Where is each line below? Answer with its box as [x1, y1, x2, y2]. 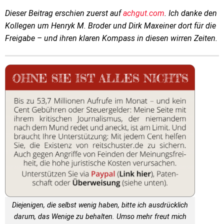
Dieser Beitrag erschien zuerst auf [5, 8, 123, 18]
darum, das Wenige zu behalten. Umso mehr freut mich [13, 212, 186, 221]
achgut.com [123, 8, 164, 18]
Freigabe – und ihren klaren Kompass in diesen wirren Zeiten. [5, 33, 217, 43]
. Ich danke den [164, 8, 217, 18]
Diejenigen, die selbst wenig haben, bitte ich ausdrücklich [12, 201, 188, 210]
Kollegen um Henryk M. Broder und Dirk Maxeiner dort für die [5, 21, 216, 31]
